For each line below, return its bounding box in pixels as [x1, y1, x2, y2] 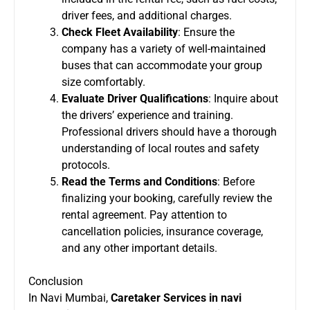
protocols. [62, 158, 110, 172]
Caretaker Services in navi [111, 291, 241, 304]
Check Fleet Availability [62, 25, 178, 39]
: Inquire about [208, 91, 278, 105]
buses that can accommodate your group [62, 58, 262, 72]
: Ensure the [178, 25, 235, 39]
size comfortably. [62, 75, 145, 89]
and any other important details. [62, 241, 217, 255]
